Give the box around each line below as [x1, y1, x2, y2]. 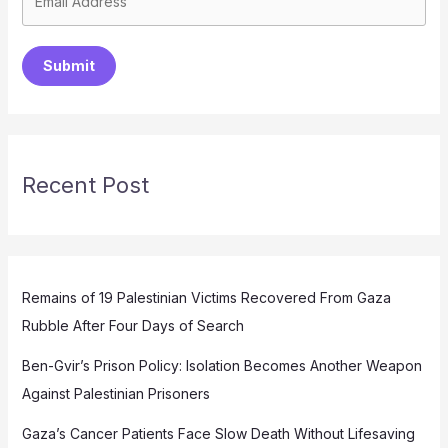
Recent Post [21, 171, 149, 198]
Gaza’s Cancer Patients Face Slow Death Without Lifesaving [21, 424, 415, 442]
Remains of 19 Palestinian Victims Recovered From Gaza [21, 288, 391, 306]
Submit [42, 56, 95, 74]
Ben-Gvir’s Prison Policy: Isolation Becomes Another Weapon [21, 356, 422, 374]
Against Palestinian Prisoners [21, 384, 210, 402]
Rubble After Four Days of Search [21, 316, 244, 334]
